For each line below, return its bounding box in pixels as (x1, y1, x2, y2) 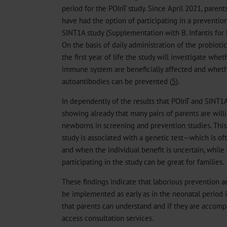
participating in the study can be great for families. (62, 156, 224, 167)
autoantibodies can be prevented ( (62, 75, 172, 86)
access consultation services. (62, 213, 154, 223)
